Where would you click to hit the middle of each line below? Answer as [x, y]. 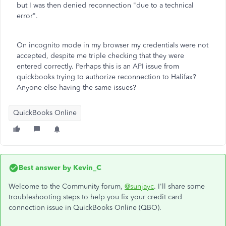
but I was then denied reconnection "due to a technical [105, 5]
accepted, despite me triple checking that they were [100, 56]
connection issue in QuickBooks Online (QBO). [85, 208]
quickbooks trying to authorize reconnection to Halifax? [106, 77]
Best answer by [45, 168]
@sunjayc [139, 186]
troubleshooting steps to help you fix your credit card [95, 197]
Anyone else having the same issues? [76, 88]
